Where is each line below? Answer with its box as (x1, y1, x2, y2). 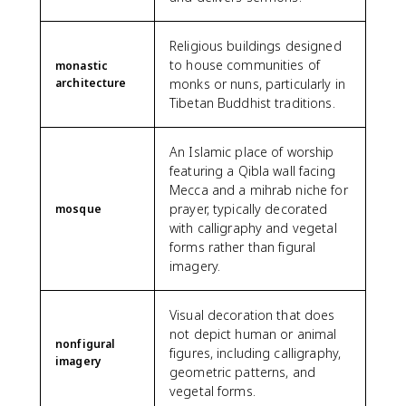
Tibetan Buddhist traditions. (169, 93, 335, 111)
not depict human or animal (169, 324, 337, 343)
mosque (55, 200, 101, 217)
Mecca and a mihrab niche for (169, 180, 348, 198)
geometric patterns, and (169, 362, 316, 381)
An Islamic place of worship (169, 142, 334, 160)
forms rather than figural (169, 237, 316, 256)
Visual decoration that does (169, 305, 335, 324)
